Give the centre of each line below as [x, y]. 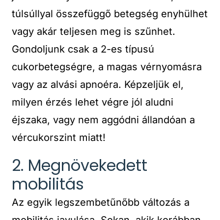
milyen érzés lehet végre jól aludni [93, 102]
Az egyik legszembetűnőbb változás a [101, 202]
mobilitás [48, 184]
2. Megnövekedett [80, 165]
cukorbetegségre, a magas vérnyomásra [107, 67]
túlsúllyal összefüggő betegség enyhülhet [110, 14]
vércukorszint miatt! [59, 137]
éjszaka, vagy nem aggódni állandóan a [103, 120]
